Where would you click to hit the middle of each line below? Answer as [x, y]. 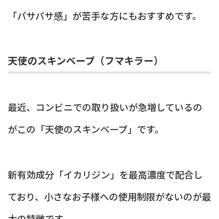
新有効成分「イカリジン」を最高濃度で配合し [105, 174]
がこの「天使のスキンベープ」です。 [86, 129]
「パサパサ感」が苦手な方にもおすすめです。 [105, 15]
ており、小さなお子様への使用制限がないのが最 [109, 196]
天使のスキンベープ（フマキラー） [86, 61]
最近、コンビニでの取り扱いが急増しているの [105, 107]
